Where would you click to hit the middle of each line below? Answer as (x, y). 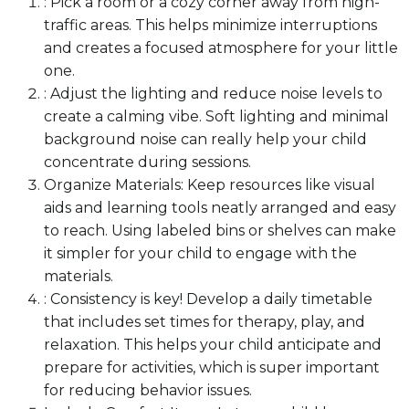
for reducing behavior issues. (148, 390)
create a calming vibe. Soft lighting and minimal (216, 116)
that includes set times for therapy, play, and (204, 321)
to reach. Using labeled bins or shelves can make (220, 230)
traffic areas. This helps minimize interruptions (210, 25)
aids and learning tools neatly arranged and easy (220, 207)
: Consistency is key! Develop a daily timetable (208, 299)
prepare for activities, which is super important (212, 367)
